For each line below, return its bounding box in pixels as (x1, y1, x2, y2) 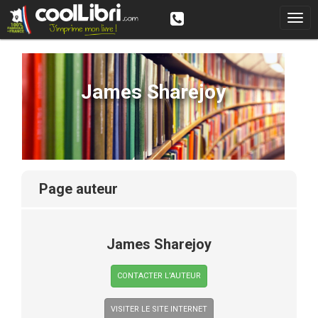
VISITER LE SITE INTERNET (111, 305, 207, 314)
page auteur (48, 180, 118, 197)
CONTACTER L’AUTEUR (117, 271, 201, 280)
